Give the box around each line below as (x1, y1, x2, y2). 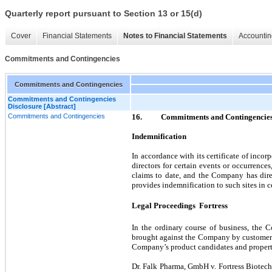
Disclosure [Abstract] (8, 102, 76, 110)
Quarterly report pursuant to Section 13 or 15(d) (5, 8, 202, 19)
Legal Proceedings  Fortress (132, 200, 228, 210)
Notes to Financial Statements (123, 32, 227, 41)
